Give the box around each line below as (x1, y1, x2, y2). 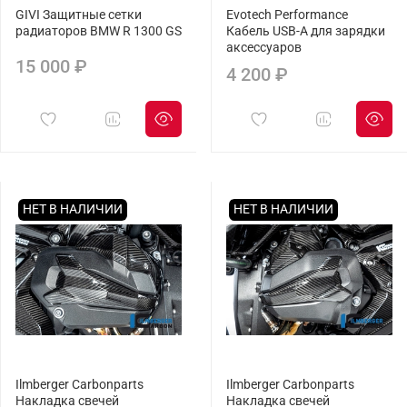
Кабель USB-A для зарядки (226, 24, 385, 40)
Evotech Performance (226, 7, 348, 24)
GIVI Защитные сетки (15, 7, 142, 24)
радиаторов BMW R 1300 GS (15, 24, 182, 40)
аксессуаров (226, 40, 302, 56)
